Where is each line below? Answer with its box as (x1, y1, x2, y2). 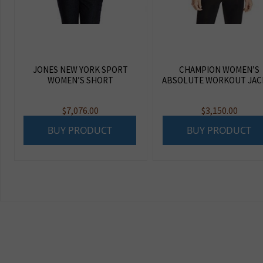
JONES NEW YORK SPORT (33, 63, 129, 75)
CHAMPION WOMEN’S (179, 63, 260, 75)
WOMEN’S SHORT (48, 74, 114, 86)
